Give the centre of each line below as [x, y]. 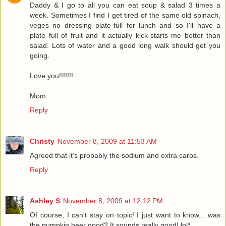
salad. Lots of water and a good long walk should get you [125, 46]
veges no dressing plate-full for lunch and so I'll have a [125, 25]
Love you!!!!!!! [51, 76]
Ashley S [45, 201]
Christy [42, 142]
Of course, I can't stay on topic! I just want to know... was [125, 215]
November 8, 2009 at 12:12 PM [113, 201]
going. [40, 56]
